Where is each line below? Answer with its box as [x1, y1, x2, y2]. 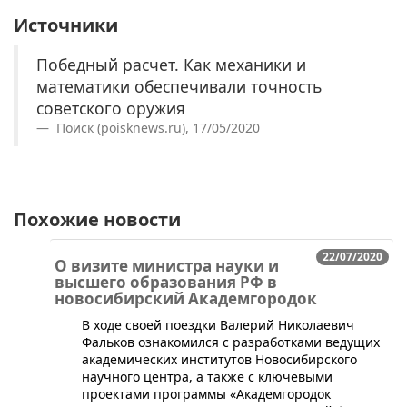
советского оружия [36, 97, 185, 120]
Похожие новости [14, 207, 181, 233]
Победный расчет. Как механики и [36, 54, 306, 76]
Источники [14, 13, 118, 38]
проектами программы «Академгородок [82, 385, 331, 403]
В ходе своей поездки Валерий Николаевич [82, 316, 354, 334]
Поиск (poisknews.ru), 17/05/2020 [53, 119, 260, 137]
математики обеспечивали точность [36, 75, 322, 98]
